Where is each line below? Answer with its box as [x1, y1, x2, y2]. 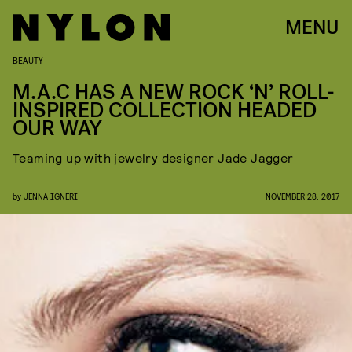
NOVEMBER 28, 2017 [266, 191, 339, 201]
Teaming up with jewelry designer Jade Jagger [13, 150, 294, 165]
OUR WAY [13, 115, 102, 142]
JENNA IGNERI [24, 191, 78, 201]
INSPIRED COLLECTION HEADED [13, 97, 317, 124]
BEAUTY [13, 54, 43, 65]
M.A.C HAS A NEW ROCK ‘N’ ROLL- [13, 79, 335, 106]
